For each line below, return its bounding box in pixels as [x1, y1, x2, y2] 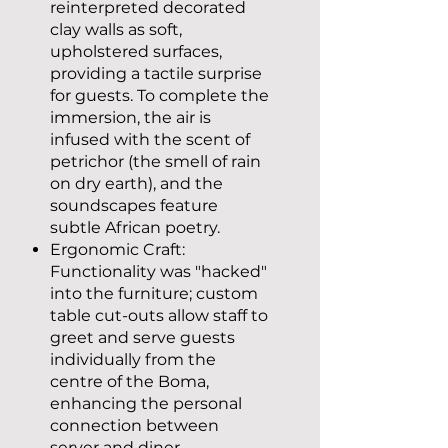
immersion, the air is [50, 108, 211, 127]
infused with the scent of [50, 130, 250, 149]
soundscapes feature [50, 196, 218, 215]
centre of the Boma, [50, 372, 209, 391]
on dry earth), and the [50, 174, 223, 193]
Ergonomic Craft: [50, 240, 185, 259]
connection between [50, 416, 219, 435]
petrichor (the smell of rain [50, 152, 261, 171]
